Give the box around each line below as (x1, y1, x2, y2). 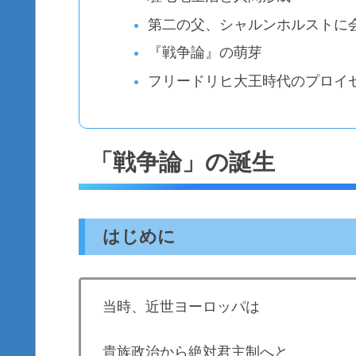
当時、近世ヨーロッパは (103, 299, 260, 315)
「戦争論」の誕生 (90, 149, 276, 176)
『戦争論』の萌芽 (148, 44, 263, 61)
